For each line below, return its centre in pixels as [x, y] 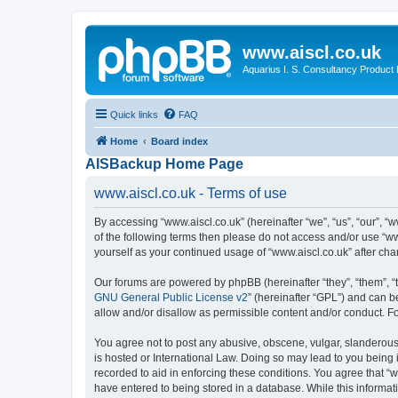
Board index [179, 141]
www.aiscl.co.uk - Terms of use [191, 193]
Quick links [134, 114]
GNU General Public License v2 [171, 297]
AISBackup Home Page [164, 163]
